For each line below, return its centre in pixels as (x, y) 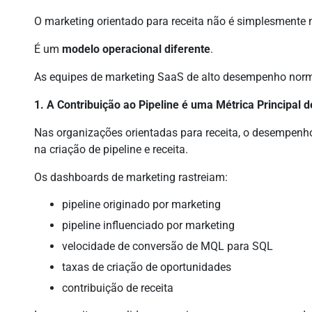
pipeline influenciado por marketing (149, 225)
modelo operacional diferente (136, 49)
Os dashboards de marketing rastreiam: (131, 177)
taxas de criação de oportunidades (147, 267)
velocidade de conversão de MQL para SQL (168, 246)
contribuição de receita (118, 288)
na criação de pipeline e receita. (111, 149)
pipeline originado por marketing (142, 204)
